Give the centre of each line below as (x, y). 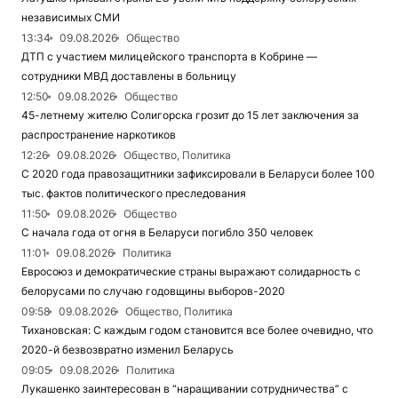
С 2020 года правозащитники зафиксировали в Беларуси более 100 (198, 174)
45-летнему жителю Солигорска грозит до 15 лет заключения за (190, 115)
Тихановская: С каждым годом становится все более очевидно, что (197, 330)
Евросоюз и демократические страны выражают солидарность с (191, 272)
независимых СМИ (71, 18)
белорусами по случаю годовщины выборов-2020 (153, 291)
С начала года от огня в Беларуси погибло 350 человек (167, 233)
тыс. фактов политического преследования (134, 194)
